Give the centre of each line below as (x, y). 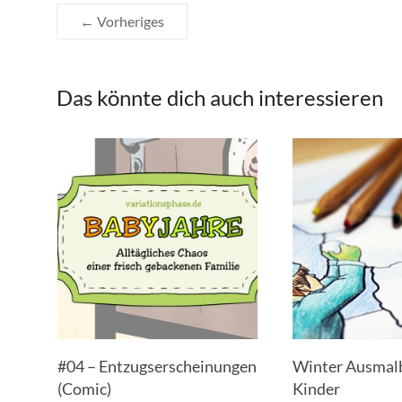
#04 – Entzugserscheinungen (157, 366)
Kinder (317, 388)
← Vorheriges (122, 21)
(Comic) (84, 388)
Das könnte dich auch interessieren (220, 97)
